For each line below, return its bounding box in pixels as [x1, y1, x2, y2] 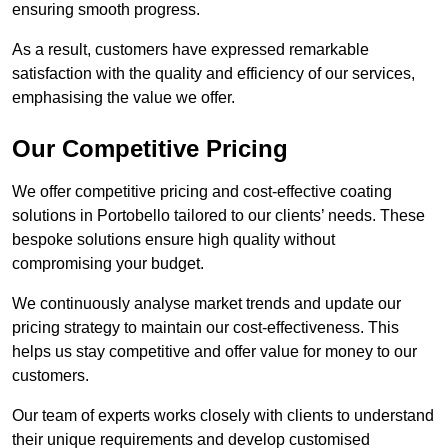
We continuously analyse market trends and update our [12, 295, 401, 313]
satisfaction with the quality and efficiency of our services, [12, 65, 415, 83]
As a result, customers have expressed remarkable [12, 41, 369, 59]
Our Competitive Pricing [12, 135, 288, 163]
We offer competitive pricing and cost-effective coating [12, 183, 392, 201]
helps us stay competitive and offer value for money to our [12, 343, 417, 361]
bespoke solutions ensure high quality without [12, 231, 335, 249]
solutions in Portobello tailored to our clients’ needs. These [12, 207, 425, 225]
